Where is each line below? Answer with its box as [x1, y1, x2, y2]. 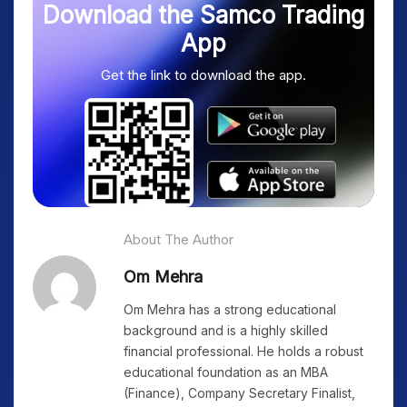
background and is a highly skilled [124, 323, 328, 338]
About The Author [124, 231, 233, 248]
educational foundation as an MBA [124, 364, 328, 380]
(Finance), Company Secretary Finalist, [124, 385, 355, 401]
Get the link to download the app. [101, 66, 306, 84]
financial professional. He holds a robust [124, 343, 363, 359]
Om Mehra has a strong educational [124, 302, 336, 317]
